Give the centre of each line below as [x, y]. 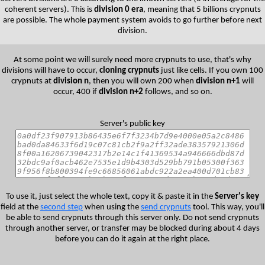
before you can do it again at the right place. [132, 239]
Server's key [237, 196]
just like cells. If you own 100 [211, 70]
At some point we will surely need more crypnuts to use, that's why [132, 60]
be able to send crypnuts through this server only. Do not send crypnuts [132, 218]
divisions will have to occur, [51, 70]
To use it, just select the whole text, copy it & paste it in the [110, 196]
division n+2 [121, 92]
